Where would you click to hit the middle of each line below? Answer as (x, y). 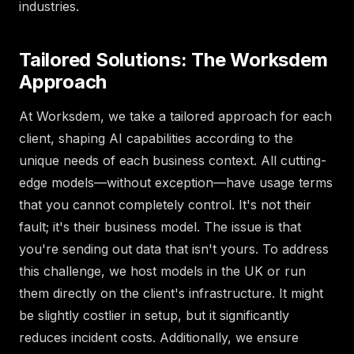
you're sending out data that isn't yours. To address (174, 249)
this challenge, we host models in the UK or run (162, 271)
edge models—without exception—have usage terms (176, 182)
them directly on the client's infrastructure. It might (171, 293)
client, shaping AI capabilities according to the (156, 138)
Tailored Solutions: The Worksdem (173, 60)
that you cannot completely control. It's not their (165, 204)
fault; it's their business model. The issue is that (160, 226)
